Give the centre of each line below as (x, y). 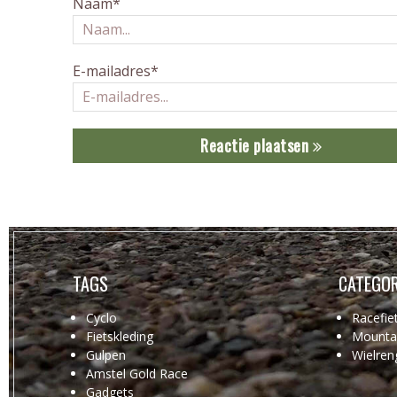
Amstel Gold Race (137, 373)
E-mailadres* (116, 70)
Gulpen (106, 354)
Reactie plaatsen (257, 145)
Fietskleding (120, 336)
